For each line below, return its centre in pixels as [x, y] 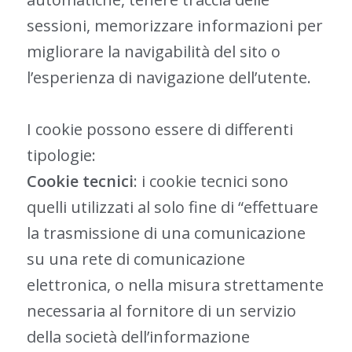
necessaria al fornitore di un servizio [161, 311]
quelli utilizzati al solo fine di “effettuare [172, 207]
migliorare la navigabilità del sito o [153, 51]
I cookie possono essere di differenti [159, 129]
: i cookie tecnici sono [211, 181]
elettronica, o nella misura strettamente [175, 285]
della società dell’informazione [138, 337]
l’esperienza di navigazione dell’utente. [169, 77]
